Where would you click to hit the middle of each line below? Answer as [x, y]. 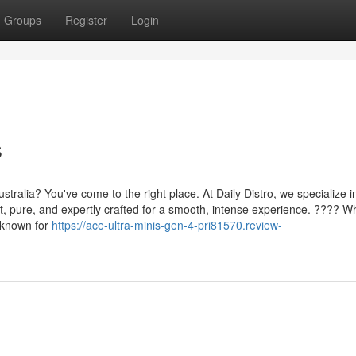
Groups [23, 20]
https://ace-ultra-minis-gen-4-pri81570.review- [167, 225]
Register [86, 20]
